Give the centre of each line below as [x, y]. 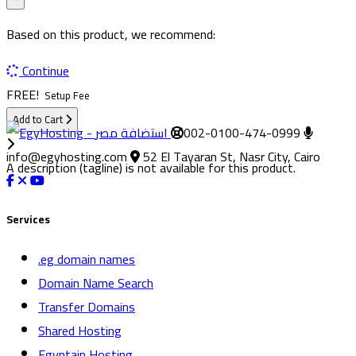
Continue [46, 70]
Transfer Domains [87, 307]
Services [28, 219]
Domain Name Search [96, 283]
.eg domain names [87, 259]
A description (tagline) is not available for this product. [151, 167]
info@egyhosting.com [67, 156]
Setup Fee [66, 95]
